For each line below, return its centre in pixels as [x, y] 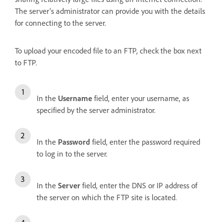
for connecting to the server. [60, 23]
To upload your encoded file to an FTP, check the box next [108, 50]
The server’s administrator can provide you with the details [110, 11]
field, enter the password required [145, 141]
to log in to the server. [72, 153]
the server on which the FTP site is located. [107, 197]
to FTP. [26, 62]
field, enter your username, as [141, 98]
